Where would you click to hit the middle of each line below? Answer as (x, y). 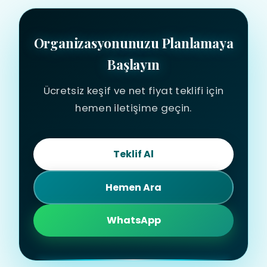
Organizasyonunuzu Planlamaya (133, 43)
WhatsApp (133, 220)
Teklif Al (133, 154)
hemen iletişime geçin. (133, 108)
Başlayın (133, 64)
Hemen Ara (133, 187)
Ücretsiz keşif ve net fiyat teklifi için (133, 91)
